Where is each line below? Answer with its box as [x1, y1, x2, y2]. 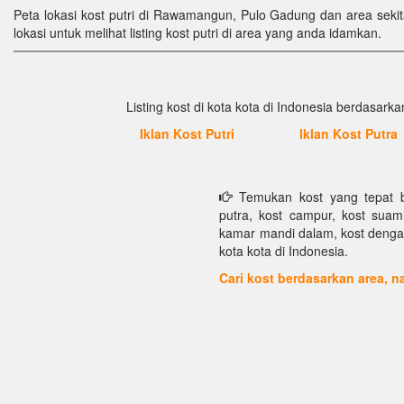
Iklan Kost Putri [139, 124, 234, 142]
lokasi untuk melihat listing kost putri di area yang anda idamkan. [14, 23, 381, 41]
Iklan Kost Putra [299, 124, 398, 142]
